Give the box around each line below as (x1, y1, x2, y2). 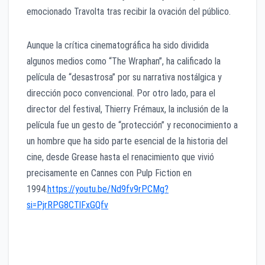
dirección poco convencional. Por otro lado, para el (27, 87, 215, 99)
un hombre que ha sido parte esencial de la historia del (27, 135, 228, 147)
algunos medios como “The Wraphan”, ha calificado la (27, 55, 221, 67)
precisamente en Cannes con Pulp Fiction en (27, 167, 192, 179)
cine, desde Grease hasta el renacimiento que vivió (27, 151, 214, 163)
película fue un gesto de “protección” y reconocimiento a (27, 119, 238, 131)
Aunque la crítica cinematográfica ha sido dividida (27, 39, 209, 51)
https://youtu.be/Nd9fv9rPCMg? (47, 183, 169, 195)
